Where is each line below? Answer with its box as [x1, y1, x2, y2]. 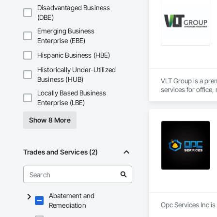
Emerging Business [37, 27, 95, 35]
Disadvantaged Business [37, 3, 110, 12]
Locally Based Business [37, 89, 107, 97]
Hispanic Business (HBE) [37, 51, 110, 60]
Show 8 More [29, 116, 71, 124]
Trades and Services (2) [23, 148, 98, 156]
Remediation [49, 201, 86, 210]
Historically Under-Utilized [37, 65, 116, 74]
